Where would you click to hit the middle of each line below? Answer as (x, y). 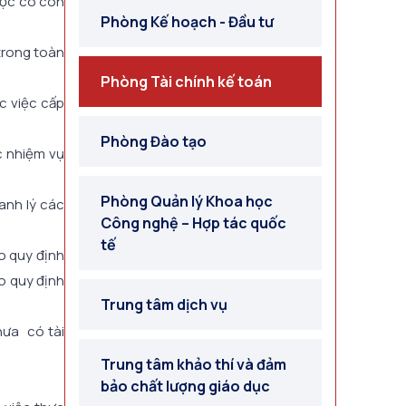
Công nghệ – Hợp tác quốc (193, 223)
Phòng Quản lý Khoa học (187, 201)
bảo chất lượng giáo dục (185, 386)
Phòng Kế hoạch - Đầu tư (187, 22)
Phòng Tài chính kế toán (186, 82)
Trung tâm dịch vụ (164, 304)
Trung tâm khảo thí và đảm (193, 364)
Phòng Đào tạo (154, 141)
